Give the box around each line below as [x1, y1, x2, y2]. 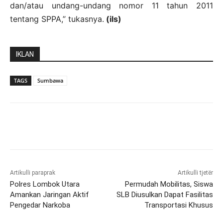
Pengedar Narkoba [10, 201, 70, 210]
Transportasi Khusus [144, 201, 213, 210]
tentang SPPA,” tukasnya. [10, 14, 104, 24]
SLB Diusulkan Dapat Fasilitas [116, 190, 213, 199]
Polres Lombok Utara [10, 180, 80, 189]
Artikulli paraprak [10, 169, 55, 176]
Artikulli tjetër [177, 169, 213, 176]
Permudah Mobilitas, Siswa [124, 180, 213, 189]
